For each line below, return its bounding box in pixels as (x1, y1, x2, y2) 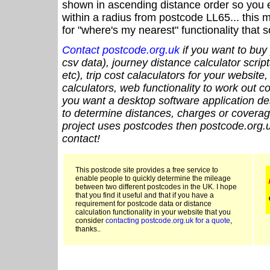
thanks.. (75, 225, 101, 234)
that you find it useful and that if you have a (75, 191, 214, 200)
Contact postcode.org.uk (62, 44, 180, 57)
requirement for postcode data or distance (75, 199, 212, 209)
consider (75, 216, 105, 225)
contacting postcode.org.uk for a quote (105, 216, 230, 225)
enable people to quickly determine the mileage (75, 174, 231, 183)
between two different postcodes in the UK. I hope (75, 183, 237, 192)
